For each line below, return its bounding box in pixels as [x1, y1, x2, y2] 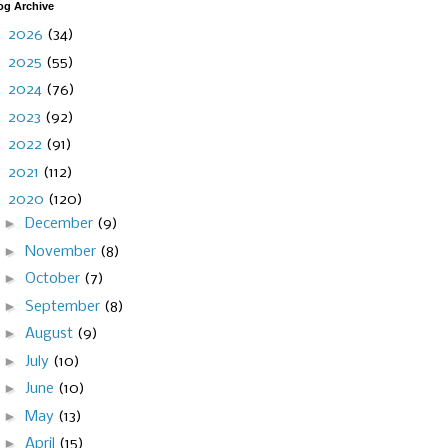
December [24, 216, 97, 233]
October [24, 271, 84, 288]
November [24, 243, 100, 260]
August [24, 326, 77, 343]
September [24, 298, 104, 315]
